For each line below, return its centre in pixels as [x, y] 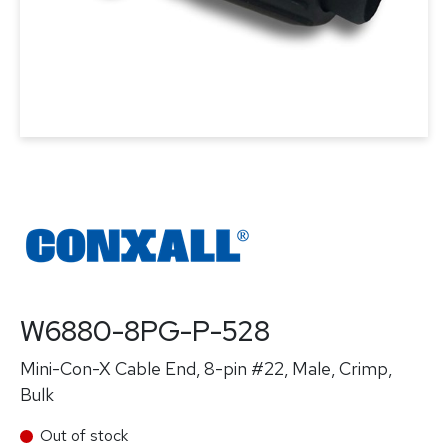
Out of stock [84, 435]
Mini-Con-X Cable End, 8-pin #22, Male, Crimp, [206, 368]
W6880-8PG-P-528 [145, 331]
